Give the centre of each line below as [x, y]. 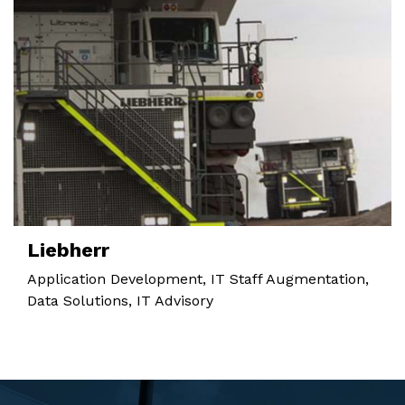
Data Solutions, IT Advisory [120, 300]
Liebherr [68, 250]
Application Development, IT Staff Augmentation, [198, 278]
